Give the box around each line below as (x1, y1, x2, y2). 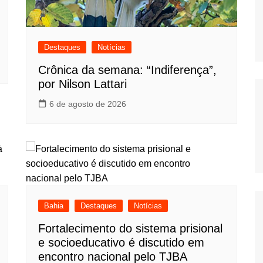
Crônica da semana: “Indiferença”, (38, 63, 217, 76)
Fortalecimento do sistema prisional (38, 221, 222, 235)
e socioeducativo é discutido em (38, 235, 204, 249)
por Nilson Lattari (38, 77, 127, 90)
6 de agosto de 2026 (49, 99, 126, 109)
